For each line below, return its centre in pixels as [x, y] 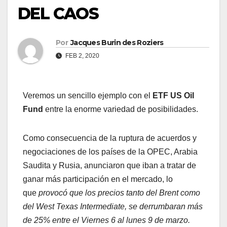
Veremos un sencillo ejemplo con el [88, 96]
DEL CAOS [58, 14]
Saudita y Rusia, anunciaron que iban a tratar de [109, 166]
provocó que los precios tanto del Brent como [119, 193]
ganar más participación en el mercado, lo [98, 179]
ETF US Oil [173, 96]
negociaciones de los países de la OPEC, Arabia [110, 152]
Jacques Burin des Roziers [117, 43]
